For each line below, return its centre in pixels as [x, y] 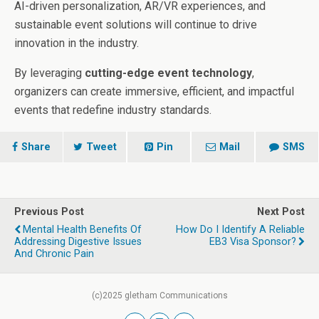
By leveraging [49, 73]
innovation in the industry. [77, 43]
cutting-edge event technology [168, 73]
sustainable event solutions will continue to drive [136, 24]
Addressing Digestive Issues [78, 241]
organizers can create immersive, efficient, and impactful [154, 91]
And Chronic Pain [54, 253]
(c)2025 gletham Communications [159, 295]
